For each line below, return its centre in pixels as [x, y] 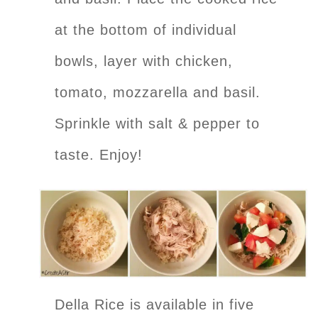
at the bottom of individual [146, 29]
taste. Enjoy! [99, 154]
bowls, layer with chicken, [144, 61]
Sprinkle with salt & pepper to [157, 123]
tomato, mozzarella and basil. [158, 92]
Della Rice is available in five [154, 304]
